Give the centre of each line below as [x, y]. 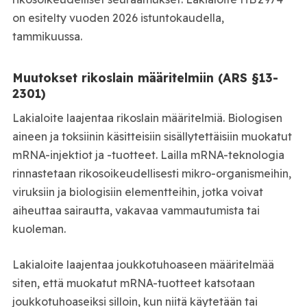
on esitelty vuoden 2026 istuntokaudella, [118, 17]
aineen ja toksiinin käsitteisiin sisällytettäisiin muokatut [152, 136]
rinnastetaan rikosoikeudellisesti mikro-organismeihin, [151, 173]
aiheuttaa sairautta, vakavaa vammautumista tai [136, 210]
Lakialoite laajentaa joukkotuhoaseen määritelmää [143, 265]
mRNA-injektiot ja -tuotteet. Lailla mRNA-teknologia [148, 155]
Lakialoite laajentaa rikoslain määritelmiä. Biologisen [147, 118]
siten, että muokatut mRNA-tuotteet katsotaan [133, 283]
